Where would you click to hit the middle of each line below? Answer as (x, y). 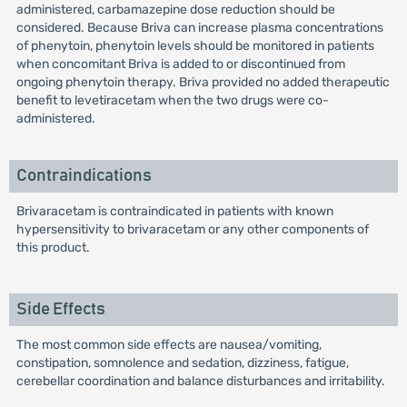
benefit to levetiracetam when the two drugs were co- (172, 100)
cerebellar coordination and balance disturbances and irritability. (200, 381)
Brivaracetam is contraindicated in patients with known (174, 211)
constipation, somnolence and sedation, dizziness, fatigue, (182, 363)
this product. (53, 248)
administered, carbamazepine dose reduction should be (175, 10)
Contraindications (84, 176)
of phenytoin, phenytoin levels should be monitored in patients (195, 46)
